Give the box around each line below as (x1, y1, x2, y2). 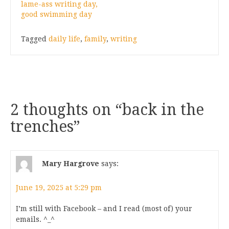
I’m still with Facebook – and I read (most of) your (16, 204, 192, 213)
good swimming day (21, 10, 92, 19)
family (84, 35, 106, 43)
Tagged (21, 35, 49, 43)
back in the (122, 101, 204, 119)
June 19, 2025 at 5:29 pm (16, 184, 102, 192)
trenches (10, 118, 74, 136)
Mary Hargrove (42, 159, 99, 168)
